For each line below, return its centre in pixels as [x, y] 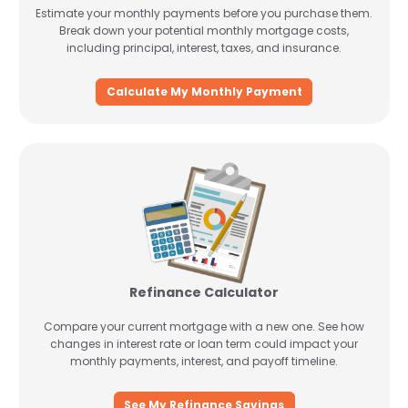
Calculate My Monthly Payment [204, 91]
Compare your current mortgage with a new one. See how [204, 326]
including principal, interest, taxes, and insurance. [204, 48]
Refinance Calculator [204, 292]
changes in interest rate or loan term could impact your [204, 344]
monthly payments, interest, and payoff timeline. [204, 361]
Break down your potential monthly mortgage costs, [204, 31]
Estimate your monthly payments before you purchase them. [204, 13]
